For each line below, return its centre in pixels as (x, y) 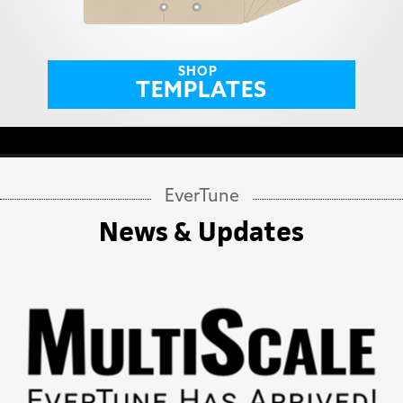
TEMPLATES (201, 91)
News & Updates (201, 231)
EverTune (201, 197)
